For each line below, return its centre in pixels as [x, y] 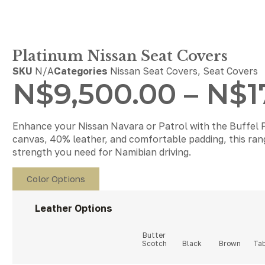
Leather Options [74, 208]
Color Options [56, 178]
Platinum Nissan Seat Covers [120, 56]
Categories [80, 71]
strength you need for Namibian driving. [101, 152]
